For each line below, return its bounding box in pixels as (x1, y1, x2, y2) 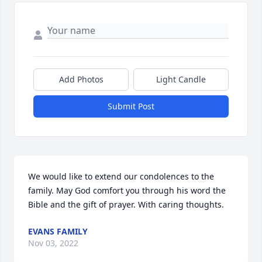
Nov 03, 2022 (28, 237, 78, 249)
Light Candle (156, 74, 206, 85)
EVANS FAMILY (28, 226, 88, 237)
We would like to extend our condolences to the (28, 171, 214, 182)
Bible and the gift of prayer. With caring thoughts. (28, 199, 224, 211)
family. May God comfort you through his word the (28, 185, 226, 196)
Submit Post (108, 101, 154, 112)
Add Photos (58, 74, 104, 85)
